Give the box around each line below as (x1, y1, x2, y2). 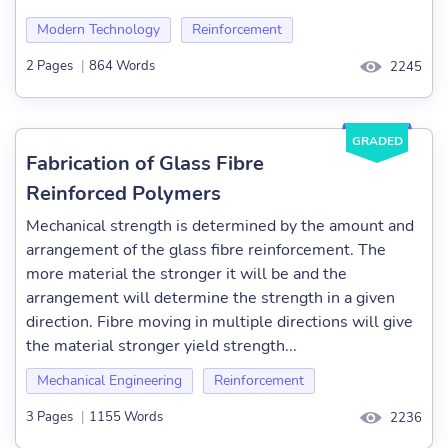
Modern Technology (37, 20, 160, 39)
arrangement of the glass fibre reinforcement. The (26, 239, 386, 261)
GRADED (351, 132, 403, 149)
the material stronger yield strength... (26, 335, 297, 357)
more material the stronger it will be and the (26, 263, 347, 285)
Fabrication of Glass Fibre (26, 150, 264, 177)
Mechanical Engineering (37, 371, 182, 390)
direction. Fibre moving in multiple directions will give (26, 311, 413, 333)
